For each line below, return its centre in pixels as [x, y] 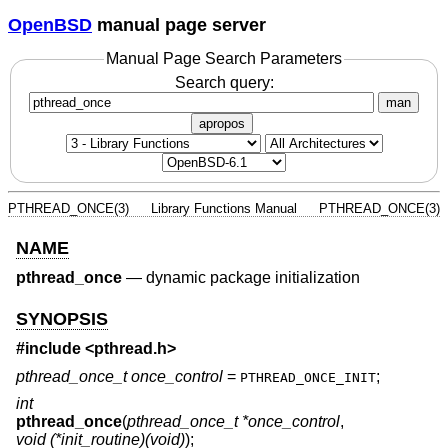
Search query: [224, 82]
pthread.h [130, 349]
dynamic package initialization [253, 278]
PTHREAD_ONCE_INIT [308, 377]
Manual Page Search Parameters [224, 59]
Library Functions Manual [224, 208]
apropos [222, 123]
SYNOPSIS [62, 318]
